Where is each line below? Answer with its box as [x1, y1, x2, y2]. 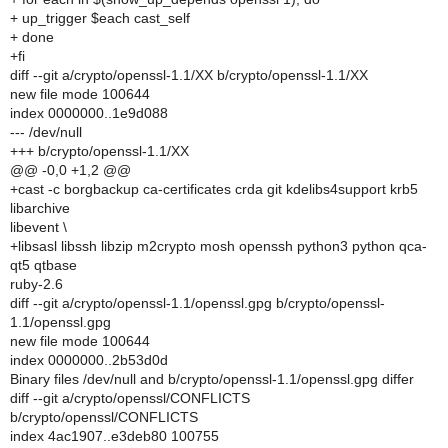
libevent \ [10, 219, 67, 235]
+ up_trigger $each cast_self [10, 10, 190, 26]
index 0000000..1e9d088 [10, 105, 168, 121]
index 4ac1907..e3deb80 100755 [10, 428, 219, 444]
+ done [10, 29, 54, 45]
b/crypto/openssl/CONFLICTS [10, 409, 198, 425]
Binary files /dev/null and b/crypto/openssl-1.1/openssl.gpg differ [10, 371, 414, 387]
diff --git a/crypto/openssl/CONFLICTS [10, 390, 250, 406]
